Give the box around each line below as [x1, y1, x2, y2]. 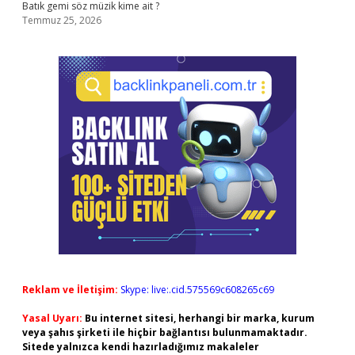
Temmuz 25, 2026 [22, 13, 101, 27]
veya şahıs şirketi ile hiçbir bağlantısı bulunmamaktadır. [22, 326, 307, 339]
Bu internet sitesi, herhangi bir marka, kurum [85, 311, 315, 325]
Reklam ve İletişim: [22, 283, 118, 296]
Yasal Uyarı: [22, 311, 82, 325]
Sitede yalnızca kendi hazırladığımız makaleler [22, 340, 259, 353]
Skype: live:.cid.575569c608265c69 [120, 283, 274, 296]
